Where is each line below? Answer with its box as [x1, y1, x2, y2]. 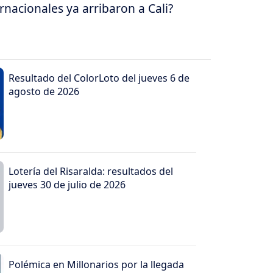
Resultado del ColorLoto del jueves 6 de [8, 71, 190, 85]
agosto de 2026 [8, 85, 79, 99]
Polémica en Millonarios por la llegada [8, 258, 184, 272]
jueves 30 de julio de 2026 [8, 178, 126, 192]
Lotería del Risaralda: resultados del [8, 165, 173, 179]
